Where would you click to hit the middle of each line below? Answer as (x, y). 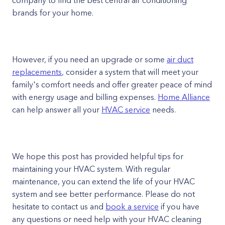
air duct (180, 59)
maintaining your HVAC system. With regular (91, 169)
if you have (179, 206)
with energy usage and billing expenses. (85, 97)
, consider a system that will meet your (130, 72)
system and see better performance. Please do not (103, 194)
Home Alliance (184, 97)
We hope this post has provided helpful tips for (98, 156)
